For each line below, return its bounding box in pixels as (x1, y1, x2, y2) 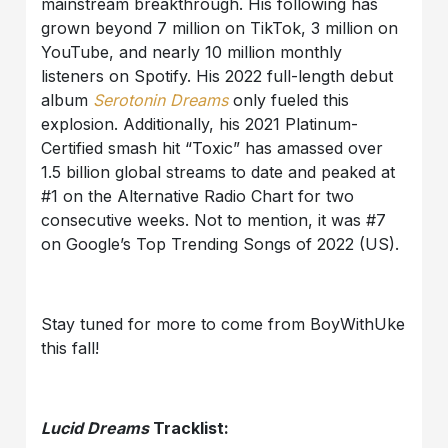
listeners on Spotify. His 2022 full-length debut (41, 66, 394, 87)
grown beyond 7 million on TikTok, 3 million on (41, 18, 399, 39)
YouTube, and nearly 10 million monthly (41, 42, 343, 63)
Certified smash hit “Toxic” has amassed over (41, 138, 384, 159)
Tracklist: (153, 418, 230, 439)
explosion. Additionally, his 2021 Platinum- (41, 114, 359, 135)
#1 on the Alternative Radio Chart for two (41, 186, 355, 207)
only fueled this (228, 90, 350, 111)
